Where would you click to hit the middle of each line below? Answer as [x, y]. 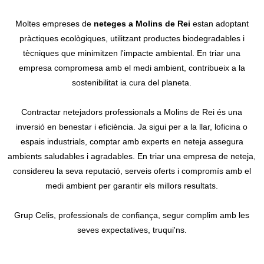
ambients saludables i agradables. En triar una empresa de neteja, [132, 156]
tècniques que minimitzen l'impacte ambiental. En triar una [132, 53]
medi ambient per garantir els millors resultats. [132, 186]
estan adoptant [219, 24]
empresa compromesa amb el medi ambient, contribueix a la [132, 68]
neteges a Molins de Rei [142, 24]
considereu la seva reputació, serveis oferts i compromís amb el [132, 171]
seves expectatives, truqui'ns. [132, 230]
